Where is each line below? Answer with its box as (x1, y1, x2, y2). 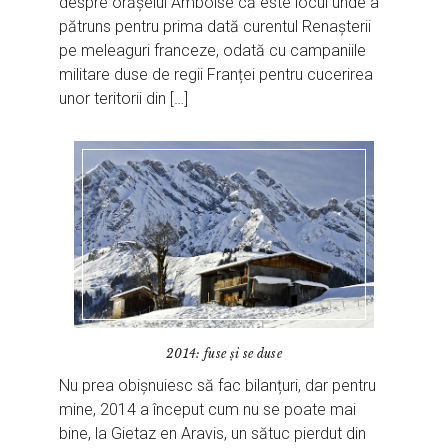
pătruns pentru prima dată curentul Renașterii (59, 17, 372, 37)
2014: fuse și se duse (165, 346, 283, 362)
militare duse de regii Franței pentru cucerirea (59, 65, 374, 85)
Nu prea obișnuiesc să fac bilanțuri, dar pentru (59, 376, 377, 396)
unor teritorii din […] (59, 89, 189, 109)
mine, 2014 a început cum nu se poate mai (59, 400, 357, 420)
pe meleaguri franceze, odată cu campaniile (59, 41, 367, 61)
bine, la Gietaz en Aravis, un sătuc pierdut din (59, 424, 367, 444)
